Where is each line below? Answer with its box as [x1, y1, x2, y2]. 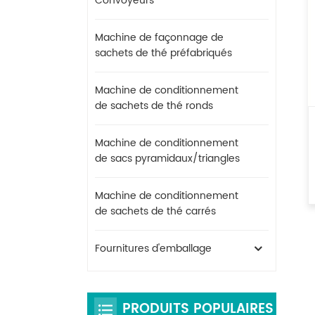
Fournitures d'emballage [95, 240, 212, 257]
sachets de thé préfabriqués [95, 44, 232, 61]
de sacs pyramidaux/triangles [95, 150, 240, 167]
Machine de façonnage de [95, 29, 224, 46]
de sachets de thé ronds [95, 97, 213, 114]
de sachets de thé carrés [95, 202, 216, 219]
